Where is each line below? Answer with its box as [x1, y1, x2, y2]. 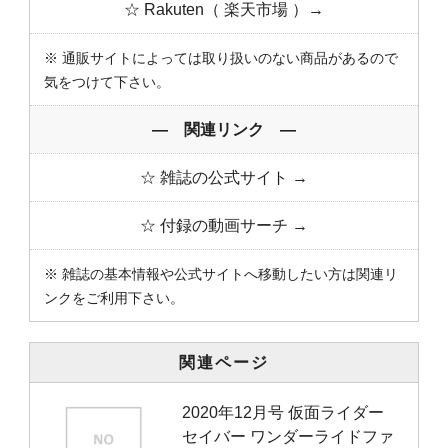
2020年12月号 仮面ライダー [182, 403, 384, 421]
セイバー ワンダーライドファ [182, 427, 394, 445]
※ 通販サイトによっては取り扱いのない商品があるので [44, 49, 398, 66]
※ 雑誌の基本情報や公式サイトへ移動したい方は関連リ [44, 265, 398, 282]
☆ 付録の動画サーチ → [140, 216, 308, 234]
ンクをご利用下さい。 [44, 289, 184, 306]
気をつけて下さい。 [44, 73, 170, 90]
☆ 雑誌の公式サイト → [140, 168, 308, 186]
